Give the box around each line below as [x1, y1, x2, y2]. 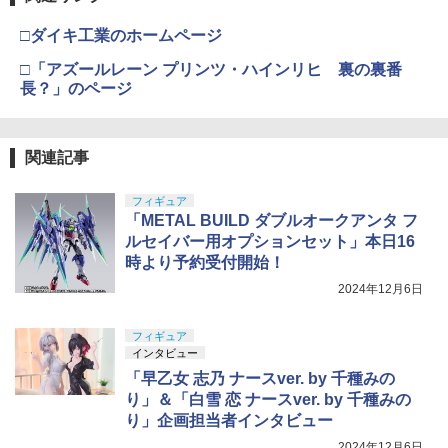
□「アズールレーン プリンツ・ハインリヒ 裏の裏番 [20, 61, 402, 79]
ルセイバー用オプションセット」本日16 [125, 233, 415, 251]
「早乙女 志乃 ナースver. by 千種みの [125, 370, 395, 388]
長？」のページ [20, 80, 132, 98]
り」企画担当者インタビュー [125, 412, 333, 430]
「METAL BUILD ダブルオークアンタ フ [125, 212, 418, 230]
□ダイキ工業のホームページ [20, 27, 222, 45]
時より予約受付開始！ [125, 254, 285, 272]
